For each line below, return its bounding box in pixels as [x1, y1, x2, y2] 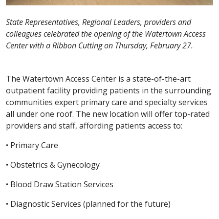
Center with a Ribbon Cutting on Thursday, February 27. [6, 40, 195, 51]
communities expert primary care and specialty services [6, 97, 208, 108]
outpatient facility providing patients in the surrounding [6, 85, 211, 96]
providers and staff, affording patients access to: [6, 120, 182, 131]
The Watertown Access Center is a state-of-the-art [6, 73, 191, 85]
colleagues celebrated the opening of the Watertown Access [6, 28, 206, 40]
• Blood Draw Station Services [6, 179, 113, 190]
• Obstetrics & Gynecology [6, 159, 100, 171]
